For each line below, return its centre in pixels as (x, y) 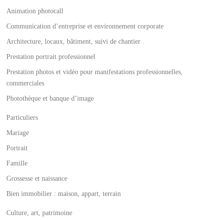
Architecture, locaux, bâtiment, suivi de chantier (74, 41)
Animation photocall (35, 11)
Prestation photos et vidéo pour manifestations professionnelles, (95, 72)
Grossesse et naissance (37, 179)
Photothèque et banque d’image (50, 98)
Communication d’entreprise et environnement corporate (85, 26)
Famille (17, 163)
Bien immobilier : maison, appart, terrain (64, 194)
